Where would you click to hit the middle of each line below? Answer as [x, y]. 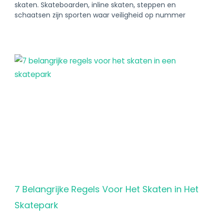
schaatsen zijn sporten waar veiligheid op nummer [100, 15]
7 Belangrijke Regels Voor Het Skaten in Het [107, 189]
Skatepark [36, 205]
